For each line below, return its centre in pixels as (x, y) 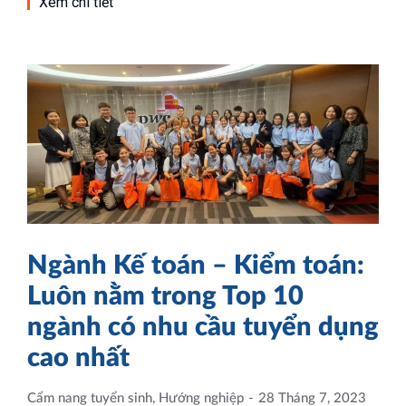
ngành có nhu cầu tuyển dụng (203, 327)
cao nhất (78, 358)
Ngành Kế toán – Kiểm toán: (196, 266)
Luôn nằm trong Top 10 (165, 296)
